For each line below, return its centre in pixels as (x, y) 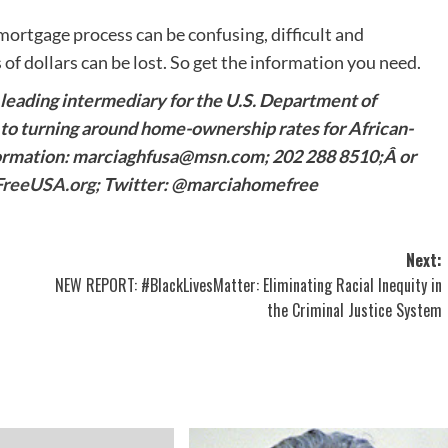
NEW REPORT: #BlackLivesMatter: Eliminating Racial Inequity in (248, 284)
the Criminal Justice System (354, 309)
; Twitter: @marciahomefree (206, 183)
